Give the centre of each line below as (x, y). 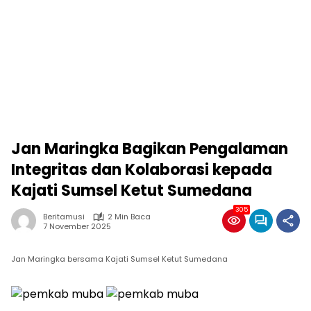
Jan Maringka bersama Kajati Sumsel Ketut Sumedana (119, 259)
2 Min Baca (129, 217)
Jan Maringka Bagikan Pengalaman (150, 149)
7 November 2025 (77, 226)
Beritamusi (64, 217)
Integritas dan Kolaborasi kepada (142, 170)
